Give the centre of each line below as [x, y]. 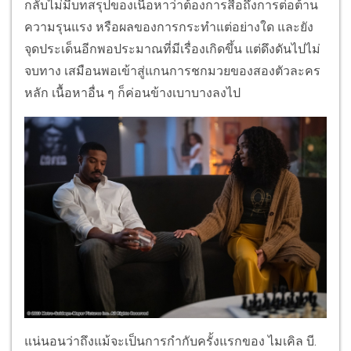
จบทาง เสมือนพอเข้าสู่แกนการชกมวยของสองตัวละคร [172, 71]
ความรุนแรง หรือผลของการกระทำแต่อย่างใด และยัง [169, 27]
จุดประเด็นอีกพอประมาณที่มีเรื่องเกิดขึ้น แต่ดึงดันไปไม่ [172, 49]
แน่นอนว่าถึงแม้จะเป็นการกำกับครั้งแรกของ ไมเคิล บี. [170, 341]
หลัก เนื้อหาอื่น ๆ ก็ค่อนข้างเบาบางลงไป [132, 93]
